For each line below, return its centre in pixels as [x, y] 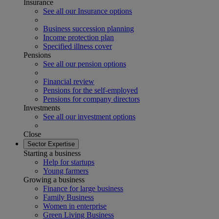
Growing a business [54, 180]
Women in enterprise [75, 206]
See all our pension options [85, 64]
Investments [42, 108]
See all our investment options [89, 117]
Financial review [69, 81]
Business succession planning [88, 29]
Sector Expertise [51, 144]
